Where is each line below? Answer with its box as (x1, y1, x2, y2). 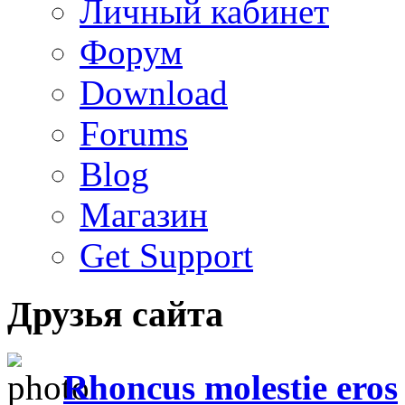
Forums (80, 114, 188, 154)
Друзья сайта (7, 293, 223, 334)
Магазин (80, 195, 208, 235)
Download (80, 73, 228, 113)
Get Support (80, 236, 253, 276)
